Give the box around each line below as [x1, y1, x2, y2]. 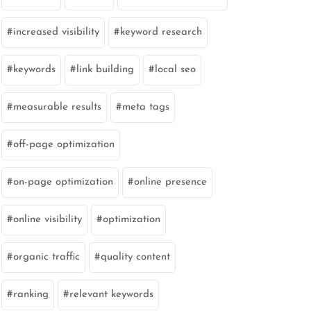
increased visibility [13, 27, 99, 37]
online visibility [13, 215, 82, 225]
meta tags [122, 102, 169, 112]
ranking [13, 289, 49, 300]
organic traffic [13, 252, 80, 262]
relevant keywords [69, 289, 153, 300]
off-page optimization [13, 140, 115, 150]
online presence [134, 177, 207, 187]
